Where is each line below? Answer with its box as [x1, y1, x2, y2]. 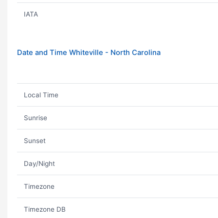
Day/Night [23, 160, 55, 167]
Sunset [23, 137, 46, 145]
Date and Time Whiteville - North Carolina [17, 48, 161, 57]
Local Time [23, 91, 58, 99]
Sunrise [23, 114, 47, 122]
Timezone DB [23, 205, 66, 213]
